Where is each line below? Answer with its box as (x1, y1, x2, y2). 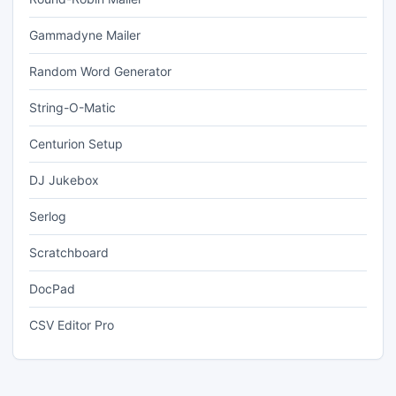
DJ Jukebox (29, 171, 99, 187)
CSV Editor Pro (29, 316, 114, 332)
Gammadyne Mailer (29, 27, 141, 42)
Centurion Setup (29, 135, 123, 151)
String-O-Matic (29, 99, 116, 115)
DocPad (29, 280, 75, 296)
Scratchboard (29, 244, 109, 260)
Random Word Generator (29, 63, 171, 79)
